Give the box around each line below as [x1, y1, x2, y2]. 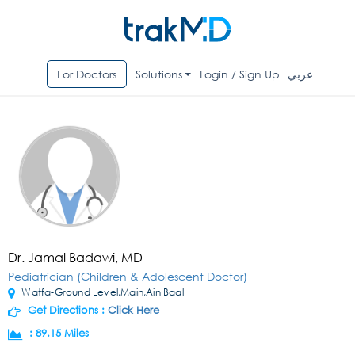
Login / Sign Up [200, 67, 281, 82]
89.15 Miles [36, 326, 89, 341]
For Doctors [56, 67, 116, 82]
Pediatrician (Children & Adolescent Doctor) [8, 269, 247, 284]
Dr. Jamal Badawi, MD [8, 249, 143, 266]
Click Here [108, 303, 159, 318]
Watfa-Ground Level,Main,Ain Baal [19, 285, 184, 300]
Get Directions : [25, 303, 108, 318]
